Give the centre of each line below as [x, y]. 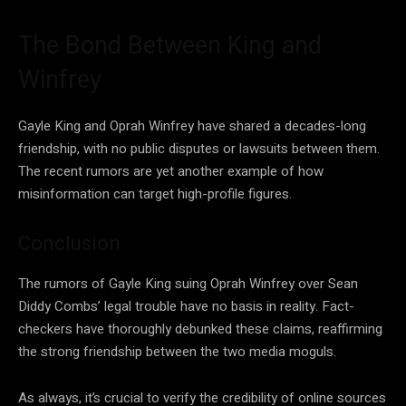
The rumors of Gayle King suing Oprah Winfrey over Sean [188, 283]
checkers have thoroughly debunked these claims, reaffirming [200, 329]
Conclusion [69, 243]
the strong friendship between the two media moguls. [177, 351]
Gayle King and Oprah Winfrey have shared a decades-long [192, 126]
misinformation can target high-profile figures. [155, 193]
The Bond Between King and [170, 45]
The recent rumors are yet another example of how [171, 171]
